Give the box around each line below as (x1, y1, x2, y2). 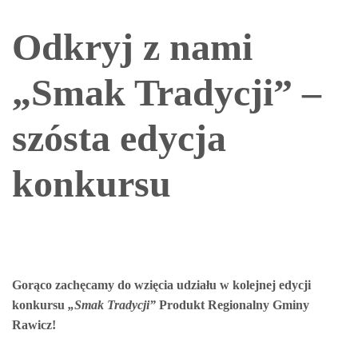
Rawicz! (12, 318, 56, 332)
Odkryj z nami (12, 26, 253, 68)
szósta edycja (12, 117, 226, 159)
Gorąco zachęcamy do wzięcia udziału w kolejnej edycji (12, 278, 311, 292)
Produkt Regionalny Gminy (156, 298, 309, 312)
